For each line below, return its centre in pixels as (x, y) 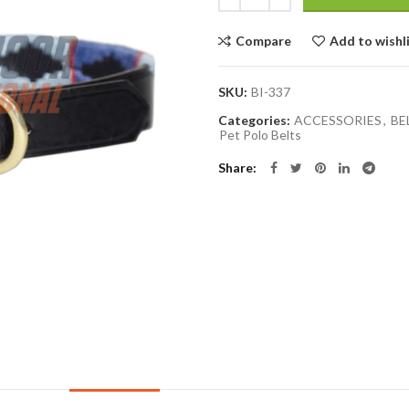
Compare (263, 41)
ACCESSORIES (338, 120)
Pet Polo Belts (260, 135)
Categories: (256, 120)
